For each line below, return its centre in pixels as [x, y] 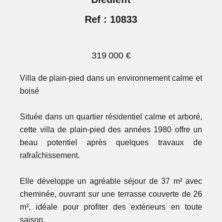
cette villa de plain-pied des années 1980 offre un [111, 130]
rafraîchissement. [50, 156]
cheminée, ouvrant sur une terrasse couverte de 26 [111, 194]
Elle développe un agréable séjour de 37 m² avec [111, 181]
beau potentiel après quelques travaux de [111, 143]
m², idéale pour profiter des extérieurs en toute [111, 207]
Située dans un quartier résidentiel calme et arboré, [111, 117]
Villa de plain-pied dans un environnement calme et [111, 78]
